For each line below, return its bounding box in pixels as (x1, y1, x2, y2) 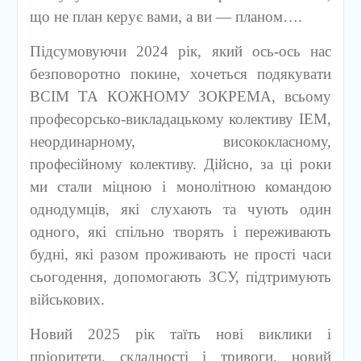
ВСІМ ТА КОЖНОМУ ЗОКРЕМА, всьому (29, 88, 332, 105)
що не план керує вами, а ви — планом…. (29, 8, 302, 25)
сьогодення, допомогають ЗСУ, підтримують (29, 268, 332, 285)
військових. (29, 291, 105, 308)
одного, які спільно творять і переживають (29, 223, 332, 240)
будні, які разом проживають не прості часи (29, 246, 332, 263)
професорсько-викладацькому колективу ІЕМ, (29, 110, 332, 127)
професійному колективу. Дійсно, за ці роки (29, 156, 332, 172)
